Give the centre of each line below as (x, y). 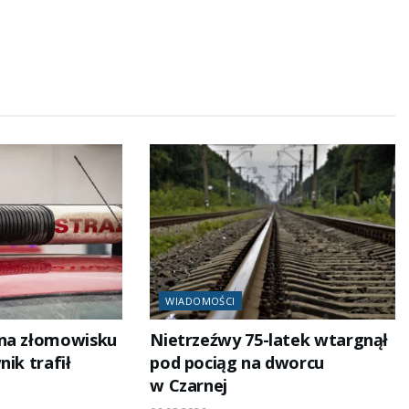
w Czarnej (189, 386)
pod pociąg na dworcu (237, 363)
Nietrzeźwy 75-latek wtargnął (269, 340)
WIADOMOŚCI (200, 301)
